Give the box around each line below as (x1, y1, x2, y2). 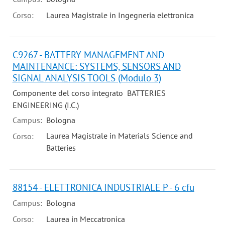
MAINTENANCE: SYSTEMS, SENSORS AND (12, 60, 181, 73)
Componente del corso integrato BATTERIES (12, 88, 166, 98)
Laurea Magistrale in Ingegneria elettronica (46, 10, 194, 21)
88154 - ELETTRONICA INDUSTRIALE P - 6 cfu (12, 181, 194, 194)
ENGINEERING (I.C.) (12, 100, 79, 110)
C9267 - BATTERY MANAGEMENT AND (12, 48, 164, 61)
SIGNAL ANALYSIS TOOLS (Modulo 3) (12, 71, 161, 84)
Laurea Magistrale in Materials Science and (46, 131, 193, 141)
